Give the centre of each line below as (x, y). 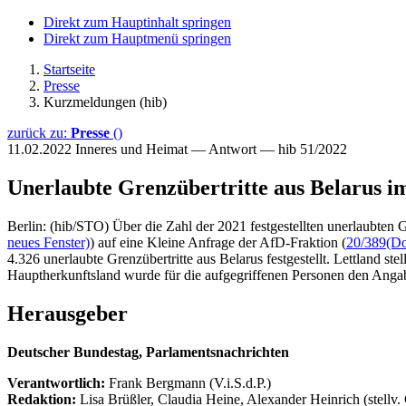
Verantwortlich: (56, 382)
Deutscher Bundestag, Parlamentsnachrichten (148, 352)
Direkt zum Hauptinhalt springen (137, 22)
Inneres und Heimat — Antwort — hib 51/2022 (211, 149)
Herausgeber (68, 313)
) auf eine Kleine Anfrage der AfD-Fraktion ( (218, 242)
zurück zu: (39, 133)
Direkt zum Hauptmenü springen (137, 39)
